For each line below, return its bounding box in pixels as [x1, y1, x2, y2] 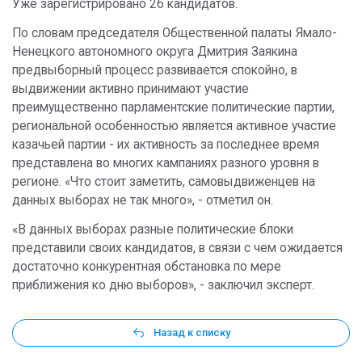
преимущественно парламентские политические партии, [12, 99, 335, 115]
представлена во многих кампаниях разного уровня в [12, 155, 319, 170]
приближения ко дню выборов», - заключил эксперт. [12, 277, 314, 293]
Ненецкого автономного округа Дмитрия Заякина [12, 44, 297, 59]
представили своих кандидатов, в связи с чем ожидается [12, 240, 343, 255]
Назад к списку [154, 326, 230, 339]
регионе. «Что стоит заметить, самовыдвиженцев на [12, 174, 315, 189]
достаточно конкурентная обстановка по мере [12, 259, 281, 274]
